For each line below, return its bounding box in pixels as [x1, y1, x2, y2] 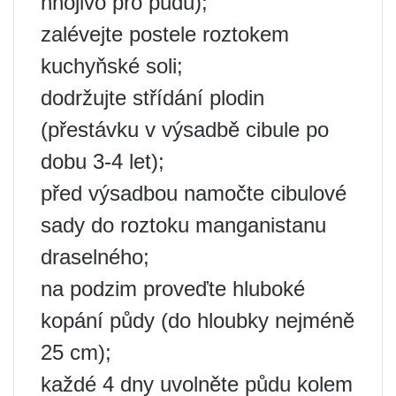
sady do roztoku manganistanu [41, 213, 326, 238]
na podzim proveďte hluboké [41, 277, 305, 301]
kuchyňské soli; [41, 54, 183, 79]
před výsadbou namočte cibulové [41, 181, 346, 206]
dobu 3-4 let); [41, 149, 164, 174]
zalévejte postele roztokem [41, 22, 289, 47]
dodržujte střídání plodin [41, 86, 264, 110]
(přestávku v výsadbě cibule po [41, 118, 329, 142]
